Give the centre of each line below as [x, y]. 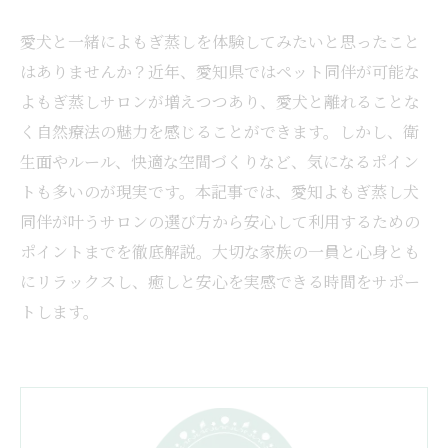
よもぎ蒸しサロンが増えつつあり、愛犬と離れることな [220, 101]
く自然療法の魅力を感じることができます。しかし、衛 [219, 131]
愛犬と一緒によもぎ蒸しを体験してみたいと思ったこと [220, 41]
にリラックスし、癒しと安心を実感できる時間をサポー [220, 281]
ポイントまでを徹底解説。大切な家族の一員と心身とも [220, 251]
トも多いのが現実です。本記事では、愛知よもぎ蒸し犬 [219, 191]
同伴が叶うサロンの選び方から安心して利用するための [220, 221]
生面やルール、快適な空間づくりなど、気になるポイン [219, 161]
